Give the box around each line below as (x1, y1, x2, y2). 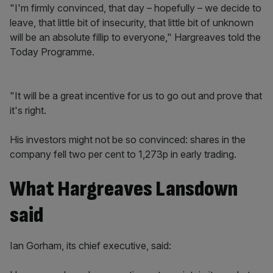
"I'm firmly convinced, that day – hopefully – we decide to (10, 2, 261, 14)
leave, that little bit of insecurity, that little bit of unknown (10, 16, 253, 29)
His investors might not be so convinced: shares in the (10, 133, 246, 146)
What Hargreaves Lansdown (10, 176, 238, 202)
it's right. (10, 104, 46, 116)
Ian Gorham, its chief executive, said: (10, 239, 174, 252)
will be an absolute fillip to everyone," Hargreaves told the (10, 31, 261, 43)
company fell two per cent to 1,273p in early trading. (10, 148, 236, 160)
